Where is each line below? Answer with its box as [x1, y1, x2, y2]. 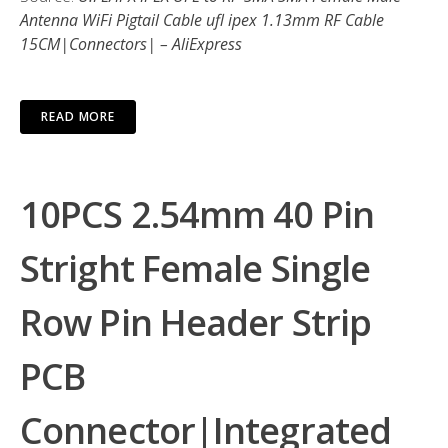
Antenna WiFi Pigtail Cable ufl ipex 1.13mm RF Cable [20, 9, 384, 31]
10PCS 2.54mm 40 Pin [20, 190, 374, 239]
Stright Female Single [20, 244, 371, 293]
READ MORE [41, 108, 116, 125]
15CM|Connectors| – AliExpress [20, 33, 242, 55]
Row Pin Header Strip [20, 298, 372, 347]
